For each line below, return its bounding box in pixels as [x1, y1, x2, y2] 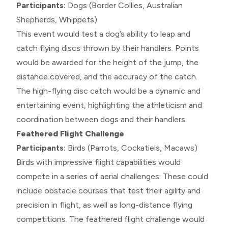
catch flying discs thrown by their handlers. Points [16, 43, 199, 53]
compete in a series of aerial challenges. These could [16, 171, 208, 181]
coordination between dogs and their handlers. [16, 114, 187, 124]
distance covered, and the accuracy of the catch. [16, 71, 197, 81]
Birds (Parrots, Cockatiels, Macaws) [66, 142, 197, 153]
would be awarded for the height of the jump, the [16, 57, 198, 67]
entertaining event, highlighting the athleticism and [16, 100, 202, 110]
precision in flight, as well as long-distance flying [16, 199, 192, 210]
